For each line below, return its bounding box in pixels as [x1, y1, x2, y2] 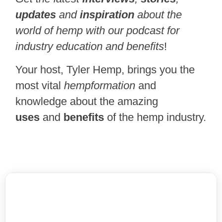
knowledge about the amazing [15, 95, 159, 108]
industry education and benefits [15, 40, 165, 53]
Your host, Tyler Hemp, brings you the [15, 63, 195, 76]
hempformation [64, 79, 136, 92]
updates [15, 8, 56, 21]
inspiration [80, 8, 135, 21]
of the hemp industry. [107, 111, 207, 123]
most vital [15, 79, 64, 92]
